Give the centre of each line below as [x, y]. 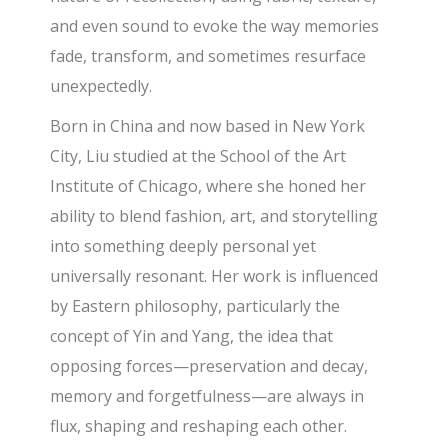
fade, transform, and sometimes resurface [208, 56]
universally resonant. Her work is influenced [214, 276]
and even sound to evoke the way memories [215, 26]
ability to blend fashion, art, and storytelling [214, 216]
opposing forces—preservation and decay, [209, 366]
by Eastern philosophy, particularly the [195, 306]
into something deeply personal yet [183, 246]
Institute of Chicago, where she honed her [208, 186]
